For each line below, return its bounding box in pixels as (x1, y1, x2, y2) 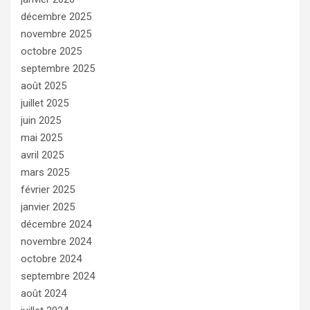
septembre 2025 (21, 62, 95, 75)
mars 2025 (21, 165, 69, 179)
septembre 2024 (21, 269, 95, 282)
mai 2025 (21, 131, 62, 144)
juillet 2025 (21, 96, 69, 109)
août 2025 (21, 79, 66, 92)
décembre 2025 (21, 10, 91, 23)
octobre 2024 (21, 252, 82, 265)
